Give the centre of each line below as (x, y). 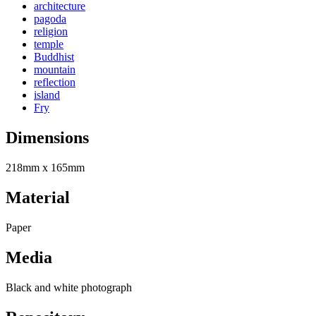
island (47, 95)
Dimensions (47, 138)
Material (38, 198)
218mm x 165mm (45, 168)
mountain (55, 70)
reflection (55, 83)
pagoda (50, 19)
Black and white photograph (69, 287)
